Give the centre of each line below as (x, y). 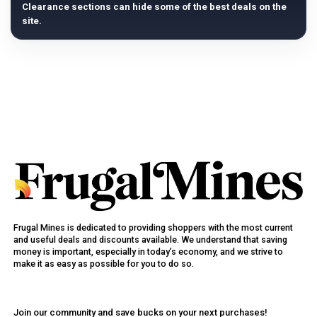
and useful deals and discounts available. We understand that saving (150, 239)
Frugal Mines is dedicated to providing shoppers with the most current (153, 227)
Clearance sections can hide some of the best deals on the (154, 7)
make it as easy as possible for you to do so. (104, 263)
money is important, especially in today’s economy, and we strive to (148, 251)
